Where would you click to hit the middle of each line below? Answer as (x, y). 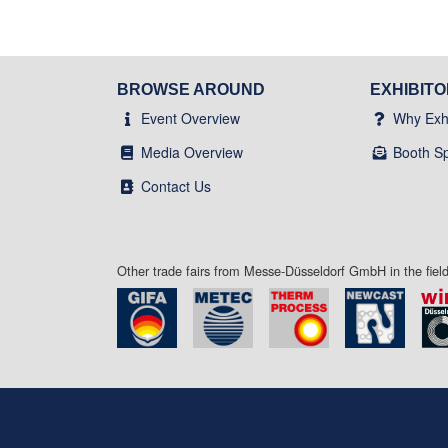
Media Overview (192, 151)
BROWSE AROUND (191, 89)
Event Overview (190, 117)
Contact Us (176, 185)
